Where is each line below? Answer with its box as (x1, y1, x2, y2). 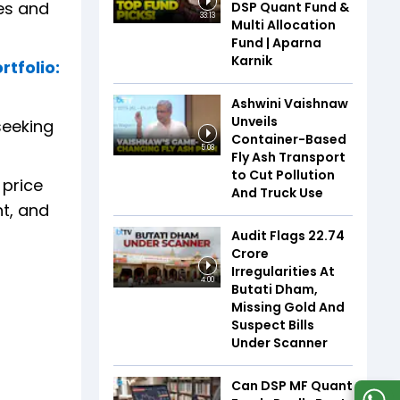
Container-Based (231, 130, 346, 148)
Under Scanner (231, 334, 328, 352)
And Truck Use (231, 184, 323, 202)
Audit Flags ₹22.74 (231, 227, 345, 245)
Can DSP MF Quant (231, 377, 353, 395)
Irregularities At (231, 262, 335, 280)
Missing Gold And (231, 298, 345, 316)
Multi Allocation (231, 16, 336, 34)
